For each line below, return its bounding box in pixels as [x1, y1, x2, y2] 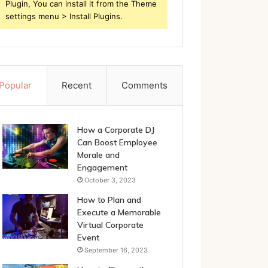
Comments [121, 80, 168, 91]
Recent [62, 80, 92, 91]
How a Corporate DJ [77, 124, 154, 135]
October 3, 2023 [84, 176, 136, 184]
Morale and [77, 150, 120, 160]
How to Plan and [77, 194, 141, 205]
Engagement [77, 162, 127, 173]
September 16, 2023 [84, 246, 148, 254]
